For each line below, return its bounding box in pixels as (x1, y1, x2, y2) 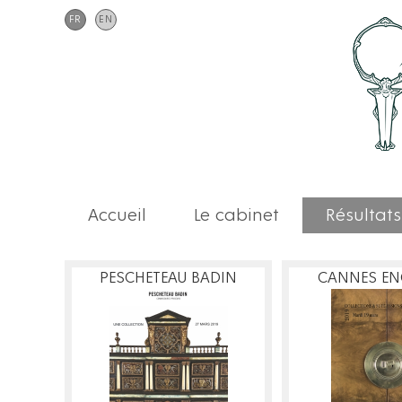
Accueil (88, 206, 147, 224)
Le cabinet (193, 206, 279, 224)
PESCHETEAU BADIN (100, 270, 237, 286)
